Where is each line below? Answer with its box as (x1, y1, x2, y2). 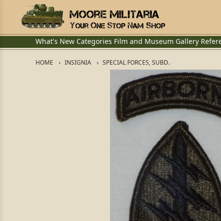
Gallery (176, 37, 199, 46)
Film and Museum (114, 37, 174, 46)
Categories (76, 37, 112, 46)
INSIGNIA (65, 58, 91, 67)
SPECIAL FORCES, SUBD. (103, 58, 170, 67)
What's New (36, 37, 74, 46)
